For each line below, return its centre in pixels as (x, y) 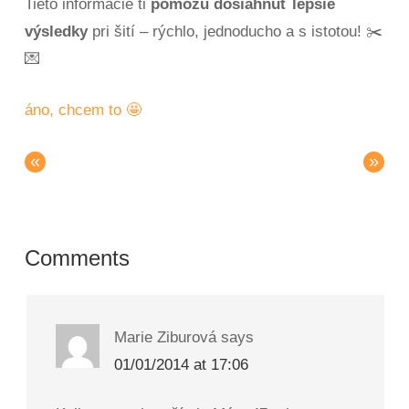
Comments (78, 258)
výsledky (57, 32)
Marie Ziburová (166, 338)
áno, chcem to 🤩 (84, 110)
